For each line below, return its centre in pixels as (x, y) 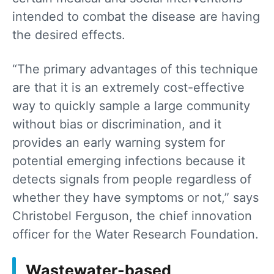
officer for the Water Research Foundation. (135, 234)
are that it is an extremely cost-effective (128, 87)
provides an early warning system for (119, 142)
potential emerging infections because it (129, 161)
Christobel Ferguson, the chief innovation (132, 216)
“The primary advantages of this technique (135, 69)
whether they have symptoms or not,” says (135, 197)
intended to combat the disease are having (136, 16)
